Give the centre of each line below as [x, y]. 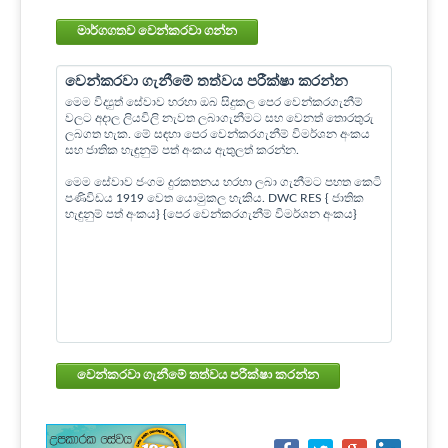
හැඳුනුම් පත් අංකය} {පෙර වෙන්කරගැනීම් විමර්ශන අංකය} [211, 214]
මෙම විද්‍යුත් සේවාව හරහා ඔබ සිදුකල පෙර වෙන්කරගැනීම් [214, 102]
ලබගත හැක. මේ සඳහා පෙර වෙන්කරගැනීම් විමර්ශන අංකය [217, 134]
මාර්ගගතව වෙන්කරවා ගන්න [220, 31]
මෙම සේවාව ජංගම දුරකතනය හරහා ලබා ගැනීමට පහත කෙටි [223, 182]
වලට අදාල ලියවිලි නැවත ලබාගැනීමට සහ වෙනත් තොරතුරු [219, 118]
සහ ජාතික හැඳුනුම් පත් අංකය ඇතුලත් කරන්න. [182, 150]
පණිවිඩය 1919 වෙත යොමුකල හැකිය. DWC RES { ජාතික [214, 198]
